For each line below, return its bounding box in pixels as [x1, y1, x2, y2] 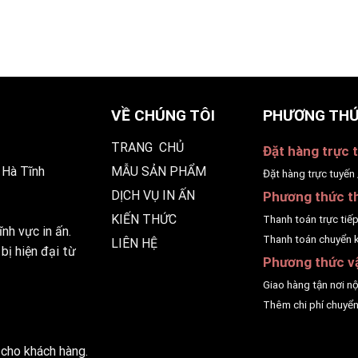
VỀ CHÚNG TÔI [110, 106, 215, 125]
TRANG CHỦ [110, 139, 184, 155]
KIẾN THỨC [110, 211, 177, 227]
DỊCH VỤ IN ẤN [110, 187, 195, 203]
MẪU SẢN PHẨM [110, 163, 206, 179]
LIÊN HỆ [110, 235, 157, 251]
